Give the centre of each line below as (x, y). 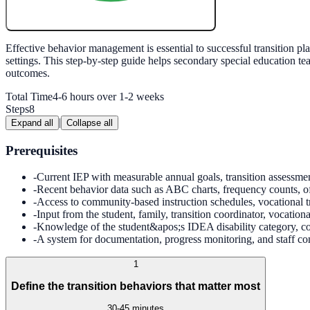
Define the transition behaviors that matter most (136, 286)
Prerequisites (42, 150)
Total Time (29, 96)
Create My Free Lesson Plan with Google (111, 16)
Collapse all (90, 122)
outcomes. (28, 73)
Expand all (32, 122)
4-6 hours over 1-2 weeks (108, 96)
